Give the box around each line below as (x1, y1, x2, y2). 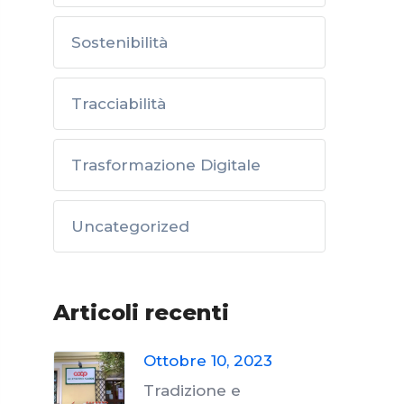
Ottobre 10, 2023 (143, 352, 272, 370)
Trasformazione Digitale (71, 156, 261, 174)
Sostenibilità (71, 33, 168, 51)
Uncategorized (71, 217, 189, 235)
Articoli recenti (53, 299, 229, 326)
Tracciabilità (71, 95, 166, 113)
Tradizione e (143, 381, 241, 399)
